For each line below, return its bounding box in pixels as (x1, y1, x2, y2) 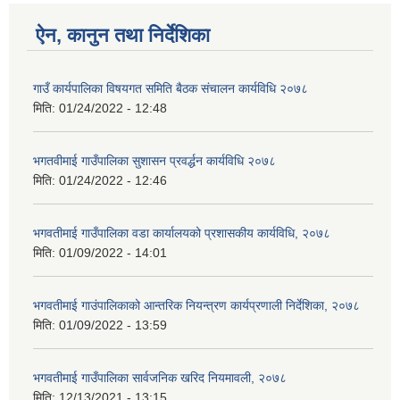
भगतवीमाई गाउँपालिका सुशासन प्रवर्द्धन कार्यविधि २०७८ (33, 154, 276, 169)
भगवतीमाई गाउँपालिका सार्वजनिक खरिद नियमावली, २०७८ (33, 371, 287, 386)
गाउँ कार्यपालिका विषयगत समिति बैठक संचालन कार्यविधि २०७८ (33, 81, 308, 96)
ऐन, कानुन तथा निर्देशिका (36, 24, 210, 47)
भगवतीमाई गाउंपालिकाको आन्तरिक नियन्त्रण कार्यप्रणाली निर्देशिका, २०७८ (33, 298, 360, 313)
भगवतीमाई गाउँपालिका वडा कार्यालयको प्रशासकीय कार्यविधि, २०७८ (33, 226, 330, 241)
